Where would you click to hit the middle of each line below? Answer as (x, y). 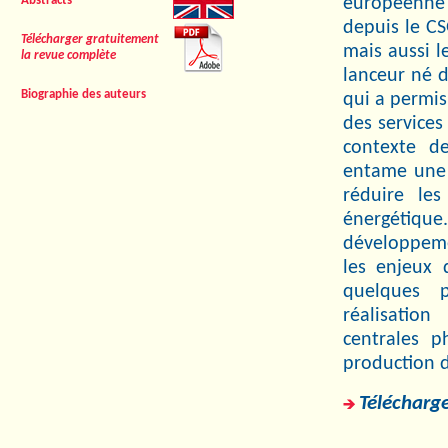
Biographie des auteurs (83, 94)
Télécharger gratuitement (90, 39)
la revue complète (68, 55)
